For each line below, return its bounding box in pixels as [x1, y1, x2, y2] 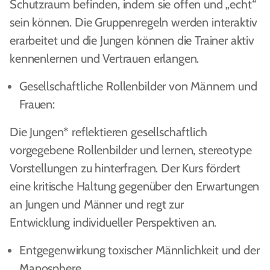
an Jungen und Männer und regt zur [10, 197, 184, 212]
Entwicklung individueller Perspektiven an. [10, 215, 217, 230]
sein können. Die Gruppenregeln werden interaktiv [10, 15, 258, 30]
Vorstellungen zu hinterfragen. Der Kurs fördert [10, 161, 240, 175]
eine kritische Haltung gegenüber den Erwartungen [10, 179, 260, 193]
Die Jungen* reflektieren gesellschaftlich [10, 125, 207, 139]
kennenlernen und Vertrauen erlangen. [10, 51, 199, 66]
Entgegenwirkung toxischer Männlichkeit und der [19, 243, 260, 257]
